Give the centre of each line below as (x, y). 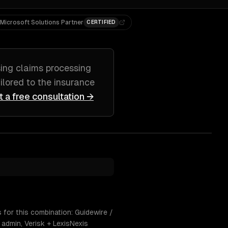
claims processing (53, 68)
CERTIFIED (101, 22)
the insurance (66, 82)
